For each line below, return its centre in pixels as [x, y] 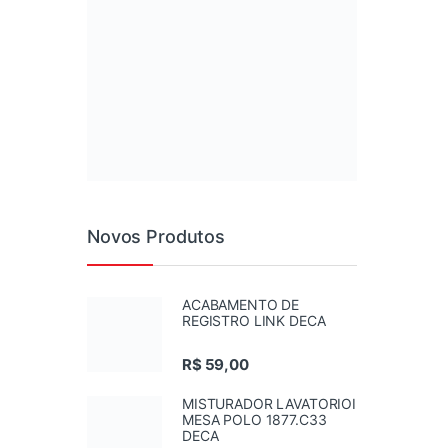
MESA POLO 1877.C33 [254, 420]
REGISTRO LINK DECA [254, 320]
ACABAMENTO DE [241, 304]
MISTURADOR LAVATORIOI [269, 404]
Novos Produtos [156, 236]
